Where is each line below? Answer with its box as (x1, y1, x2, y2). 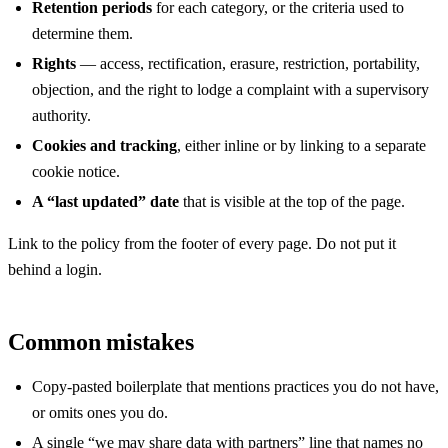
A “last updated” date (32, 192, 179, 210)
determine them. (32, 24, 133, 42)
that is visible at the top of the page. (179, 192, 405, 210)
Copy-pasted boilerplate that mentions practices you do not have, (32, 377, 439, 395)
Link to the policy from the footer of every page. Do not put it (8, 234, 396, 252)
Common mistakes (8, 328, 194, 355)
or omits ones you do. (32, 403, 168, 421)
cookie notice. (32, 162, 120, 180)
